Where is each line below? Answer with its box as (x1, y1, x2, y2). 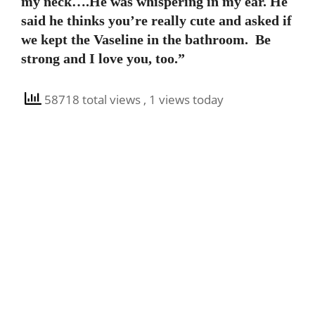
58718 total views (41, 91, 143, 108)
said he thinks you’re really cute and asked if (21, 13, 292, 28)
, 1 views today (143, 91, 224, 108)
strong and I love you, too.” (21, 51, 185, 66)
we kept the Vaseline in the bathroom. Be (21, 32, 271, 47)
